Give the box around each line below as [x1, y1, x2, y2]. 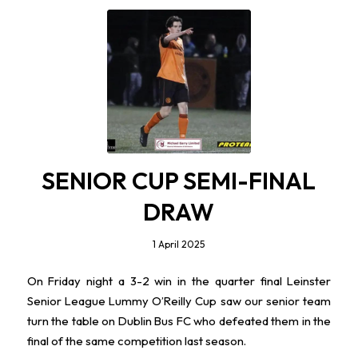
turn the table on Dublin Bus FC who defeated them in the [26, 312, 332, 328]
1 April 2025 [153, 238, 205, 250]
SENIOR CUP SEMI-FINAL [42, 165, 316, 196]
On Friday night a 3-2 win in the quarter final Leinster [26, 272, 332, 288]
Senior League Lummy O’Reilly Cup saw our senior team [26, 292, 332, 308]
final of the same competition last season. [26, 332, 246, 348]
